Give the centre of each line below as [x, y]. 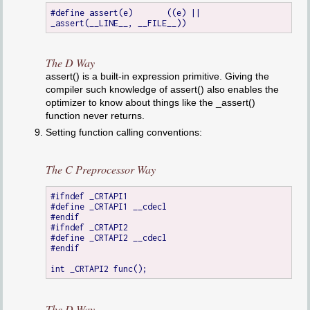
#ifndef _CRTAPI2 [90, 228]
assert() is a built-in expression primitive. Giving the [157, 76]
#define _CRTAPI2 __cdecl [109, 238]
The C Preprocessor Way [100, 169]
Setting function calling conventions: [124, 133]
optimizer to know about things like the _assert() [150, 103]
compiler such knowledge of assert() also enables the [162, 90]
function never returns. [95, 116]
